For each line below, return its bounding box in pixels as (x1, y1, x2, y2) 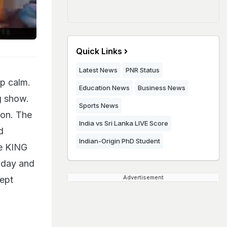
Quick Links (76, 46, 122, 56)
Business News (138, 84, 185, 92)
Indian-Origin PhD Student (79, 137, 160, 145)
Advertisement (123, 174, 164, 181)
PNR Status (126, 66, 160, 74)
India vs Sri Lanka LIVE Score (79, 119, 168, 127)
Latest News (79, 66, 118, 74)
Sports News (79, 101, 119, 109)
